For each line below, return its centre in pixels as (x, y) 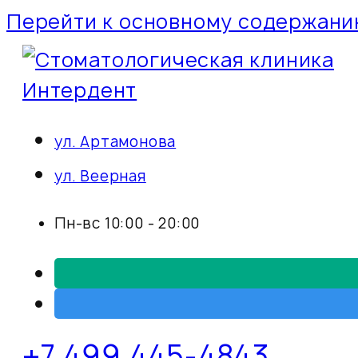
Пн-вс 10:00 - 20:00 (127, 223)
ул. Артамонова (115, 142)
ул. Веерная (100, 176)
